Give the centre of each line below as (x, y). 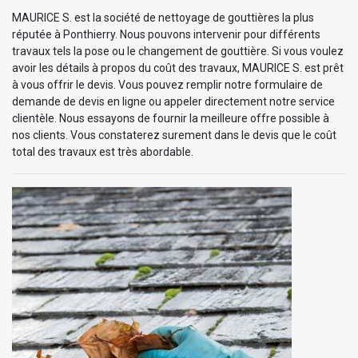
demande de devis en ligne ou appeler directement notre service (173, 102)
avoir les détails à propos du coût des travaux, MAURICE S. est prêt (178, 68)
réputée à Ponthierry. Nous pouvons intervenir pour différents (166, 35)
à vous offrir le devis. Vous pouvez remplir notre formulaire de (167, 85)
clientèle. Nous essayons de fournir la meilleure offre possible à (171, 119)
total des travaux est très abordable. (103, 152)
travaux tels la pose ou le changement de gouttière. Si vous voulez (178, 52)
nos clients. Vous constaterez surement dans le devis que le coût (174, 135)
